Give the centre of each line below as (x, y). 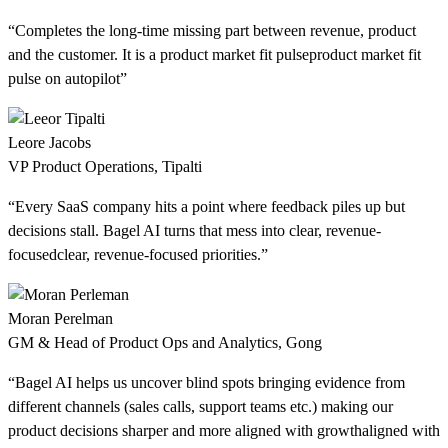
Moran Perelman (60, 318)
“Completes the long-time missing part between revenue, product (212, 30)
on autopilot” (84, 78)
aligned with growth (298, 430)
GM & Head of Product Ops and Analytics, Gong (165, 342)
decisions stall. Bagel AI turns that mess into (148, 230)
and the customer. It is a (84, 54)
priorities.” (233, 254)
